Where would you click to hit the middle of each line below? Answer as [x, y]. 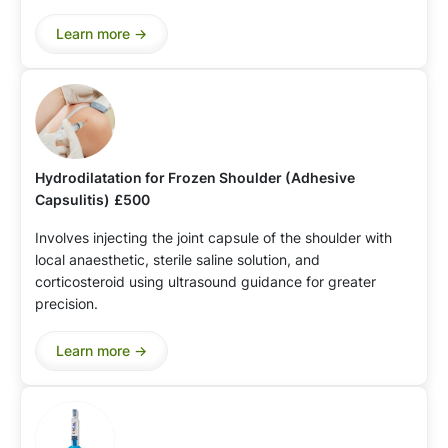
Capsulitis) [72, 199]
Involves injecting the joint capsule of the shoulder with [213, 237]
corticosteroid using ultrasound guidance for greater [205, 281]
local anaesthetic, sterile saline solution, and [177, 259]
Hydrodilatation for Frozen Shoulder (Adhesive [195, 177]
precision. [66, 303]
